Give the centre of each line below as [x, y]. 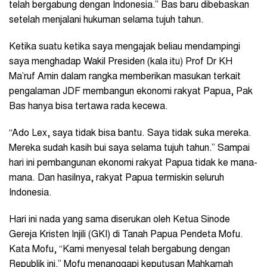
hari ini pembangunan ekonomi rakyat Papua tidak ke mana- [133, 163]
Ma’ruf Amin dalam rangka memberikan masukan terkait [125, 77]
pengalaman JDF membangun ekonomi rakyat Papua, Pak [131, 91]
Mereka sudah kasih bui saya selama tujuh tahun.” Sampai [129, 148]
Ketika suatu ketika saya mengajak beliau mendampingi [125, 47]
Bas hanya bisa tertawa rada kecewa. [90, 106]
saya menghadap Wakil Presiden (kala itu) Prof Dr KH [121, 62]
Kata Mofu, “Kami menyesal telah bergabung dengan [119, 249]
